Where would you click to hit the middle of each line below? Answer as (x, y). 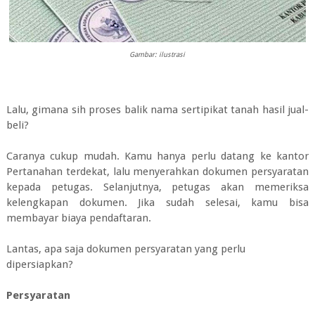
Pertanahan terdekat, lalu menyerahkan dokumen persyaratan (157, 171)
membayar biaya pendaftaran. (78, 218)
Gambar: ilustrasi (157, 54)
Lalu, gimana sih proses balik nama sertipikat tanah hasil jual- (157, 109)
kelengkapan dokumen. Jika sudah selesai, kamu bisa (157, 202)
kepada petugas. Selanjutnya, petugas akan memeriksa (157, 187)
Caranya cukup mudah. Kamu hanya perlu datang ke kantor (157, 156)
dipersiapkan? (39, 264)
